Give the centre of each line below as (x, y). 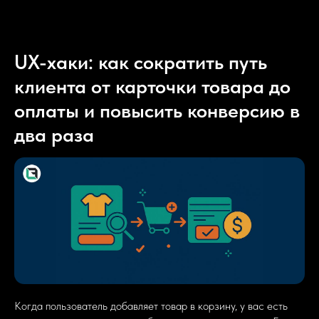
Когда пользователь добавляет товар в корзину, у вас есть (151, 306)
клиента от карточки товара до (152, 86)
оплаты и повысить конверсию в (157, 110)
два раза (54, 135)
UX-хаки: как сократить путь (141, 62)
